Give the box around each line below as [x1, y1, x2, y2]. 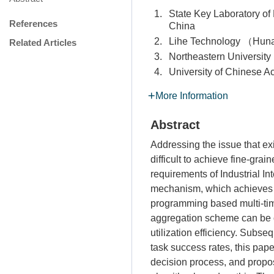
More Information [155, 91, 228, 101]
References [9, 18, 57, 29]
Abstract [150, 118, 200, 131]
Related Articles [9, 37, 76, 48]
